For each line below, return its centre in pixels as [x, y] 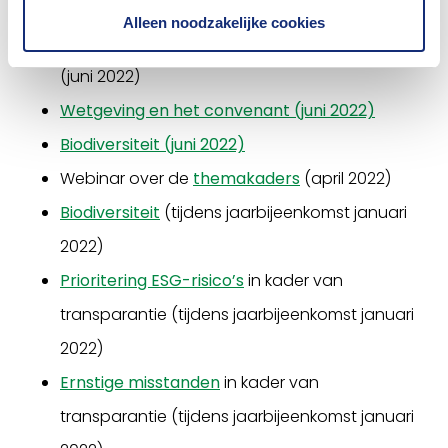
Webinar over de [126, 178]
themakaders [246, 178]
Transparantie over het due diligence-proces [238, 42]
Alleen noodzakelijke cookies [224, 22]
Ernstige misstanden [140, 382]
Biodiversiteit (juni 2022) [152, 144]
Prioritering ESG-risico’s [152, 280]
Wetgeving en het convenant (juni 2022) [217, 110]
